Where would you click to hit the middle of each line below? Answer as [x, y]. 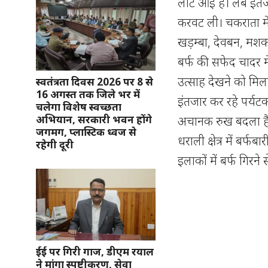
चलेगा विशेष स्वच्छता [79, 107]
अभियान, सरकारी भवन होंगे [94, 119]
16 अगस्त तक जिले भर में [88, 94]
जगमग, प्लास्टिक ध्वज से [86, 132]
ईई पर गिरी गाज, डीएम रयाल [95, 252]
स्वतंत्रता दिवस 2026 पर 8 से [95, 82]
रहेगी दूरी [55, 144]
